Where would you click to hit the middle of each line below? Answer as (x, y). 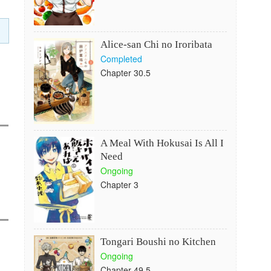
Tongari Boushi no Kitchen (158, 242)
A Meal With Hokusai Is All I (162, 143)
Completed (121, 59)
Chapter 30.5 (125, 73)
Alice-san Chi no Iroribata (156, 44)
